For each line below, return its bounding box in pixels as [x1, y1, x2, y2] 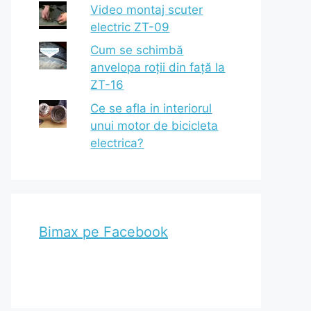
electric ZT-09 [90, 19, 170, 34]
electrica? [90, 135, 144, 150]
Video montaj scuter [90, 2, 203, 17]
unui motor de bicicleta [90, 118, 219, 133]
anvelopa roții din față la [90, 60, 226, 74]
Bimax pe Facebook [39, 223, 168, 240]
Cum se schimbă [90, 43, 184, 57]
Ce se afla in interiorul [90, 101, 212, 115]
